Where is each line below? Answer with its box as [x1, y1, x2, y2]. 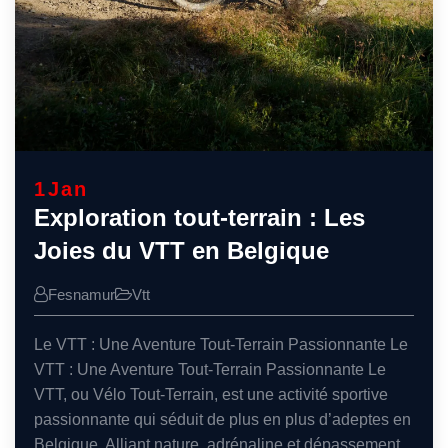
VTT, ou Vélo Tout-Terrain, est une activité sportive [34, 385, 389, 403]
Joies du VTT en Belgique [34, 236, 330, 264]
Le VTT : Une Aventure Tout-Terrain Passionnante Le [34, 335, 409, 353]
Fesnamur [48, 285, 116, 303]
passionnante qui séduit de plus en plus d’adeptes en [34, 410, 412, 428]
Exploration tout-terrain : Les [34, 203, 366, 231]
